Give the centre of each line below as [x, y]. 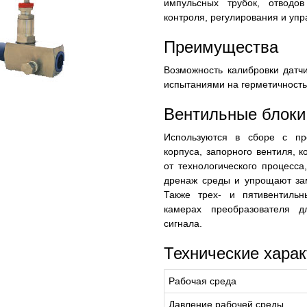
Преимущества [221, 47]
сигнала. [183, 223]
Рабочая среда [202, 281]
